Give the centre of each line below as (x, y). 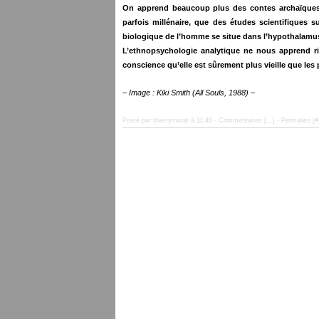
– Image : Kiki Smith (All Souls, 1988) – (189, 93)
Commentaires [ (242, 120)
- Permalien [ (295, 120)
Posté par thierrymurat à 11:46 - (171, 120)
